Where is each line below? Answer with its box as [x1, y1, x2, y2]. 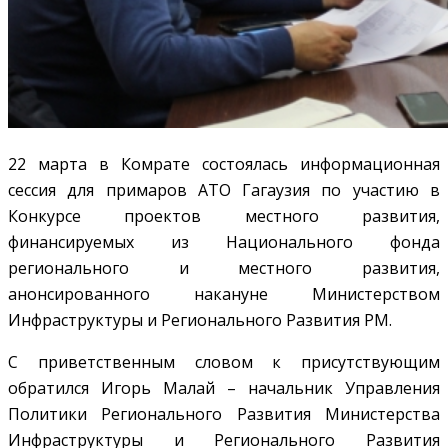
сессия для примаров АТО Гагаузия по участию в [8, 178, 440, 201]
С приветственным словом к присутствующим [8, 350, 440, 373]
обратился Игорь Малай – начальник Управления [8, 376, 440, 399]
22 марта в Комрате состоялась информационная [8, 152, 440, 175]
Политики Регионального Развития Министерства [8, 402, 440, 425]
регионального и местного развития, [8, 256, 440, 279]
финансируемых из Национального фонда [8, 230, 440, 253]
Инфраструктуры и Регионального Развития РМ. [8, 308, 392, 331]
